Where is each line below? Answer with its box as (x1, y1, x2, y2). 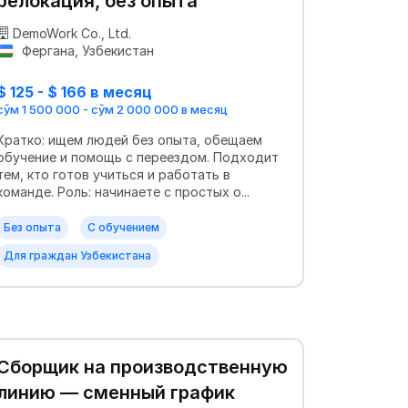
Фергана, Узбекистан (17, 42, 154, 58)
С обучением (87, 219, 159, 234)
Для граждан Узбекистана (4, 248, 151, 262)
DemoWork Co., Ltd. (13, 25, 131, 41)
